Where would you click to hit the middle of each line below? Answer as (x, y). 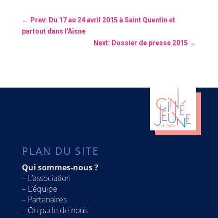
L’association (49, 178)
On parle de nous (57, 210)
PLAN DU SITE (60, 151)
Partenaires (47, 200)
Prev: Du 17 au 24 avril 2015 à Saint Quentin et (102, 20)
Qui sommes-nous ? (60, 168)
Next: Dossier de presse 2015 (141, 43)
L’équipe (42, 189)
